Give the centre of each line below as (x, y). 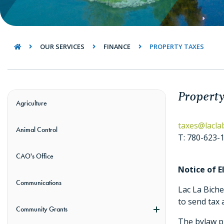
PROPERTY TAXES (176, 46)
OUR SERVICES (62, 46)
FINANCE (117, 46)
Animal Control (37, 130)
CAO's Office (35, 156)
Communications (39, 183)
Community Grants (42, 209)
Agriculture (31, 103)
